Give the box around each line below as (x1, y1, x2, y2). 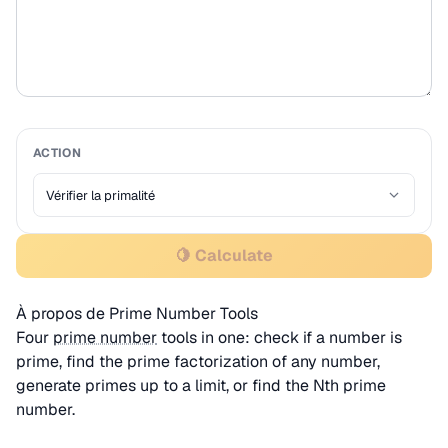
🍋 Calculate (175, 245, 273, 266)
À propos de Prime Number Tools (16, 303, 258, 324)
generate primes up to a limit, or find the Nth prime (16, 375, 386, 396)
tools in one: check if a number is (157, 327, 402, 348)
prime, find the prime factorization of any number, (16, 351, 380, 372)
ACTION (33, 145, 81, 161)
